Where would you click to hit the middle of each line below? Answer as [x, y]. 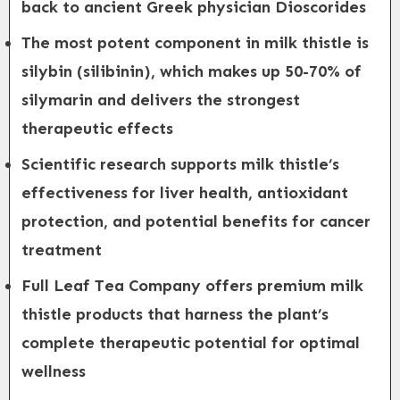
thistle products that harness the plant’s [175, 314]
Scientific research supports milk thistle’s [180, 164]
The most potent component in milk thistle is [195, 43]
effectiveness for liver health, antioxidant [185, 193]
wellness [54, 371]
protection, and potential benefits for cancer [196, 221]
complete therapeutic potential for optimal [191, 343]
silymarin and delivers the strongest [161, 100]
